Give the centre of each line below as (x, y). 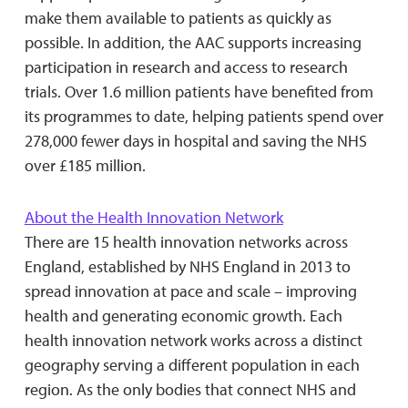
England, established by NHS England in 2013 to (187, 266)
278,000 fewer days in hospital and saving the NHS (195, 140)
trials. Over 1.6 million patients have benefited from (199, 91)
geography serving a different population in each (192, 364)
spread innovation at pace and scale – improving (190, 291)
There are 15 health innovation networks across (186, 241)
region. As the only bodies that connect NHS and (190, 389)
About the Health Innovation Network (153, 217)
